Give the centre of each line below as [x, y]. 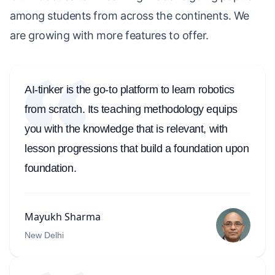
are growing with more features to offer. [109, 36]
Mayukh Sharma [63, 217]
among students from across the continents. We [130, 16]
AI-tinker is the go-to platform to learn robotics [130, 90]
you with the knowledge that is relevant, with [126, 129]
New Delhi [44, 235]
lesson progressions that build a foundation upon [137, 149]
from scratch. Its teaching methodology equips [131, 110]
